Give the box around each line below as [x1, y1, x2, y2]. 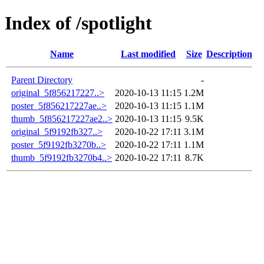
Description [206, 48, 252, 59]
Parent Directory [11, 74, 72, 85]
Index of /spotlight [5, 12, 152, 34]
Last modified [121, 48, 176, 59]
